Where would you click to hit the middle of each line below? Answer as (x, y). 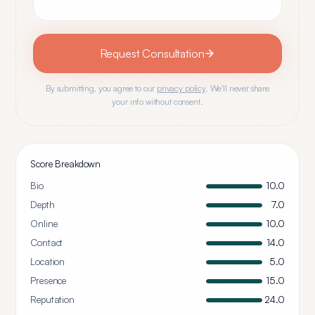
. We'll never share (237, 88)
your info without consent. (157, 102)
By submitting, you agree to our (100, 88)
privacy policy (181, 88)
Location (48, 262)
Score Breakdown (66, 164)
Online (44, 224)
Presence (49, 281)
